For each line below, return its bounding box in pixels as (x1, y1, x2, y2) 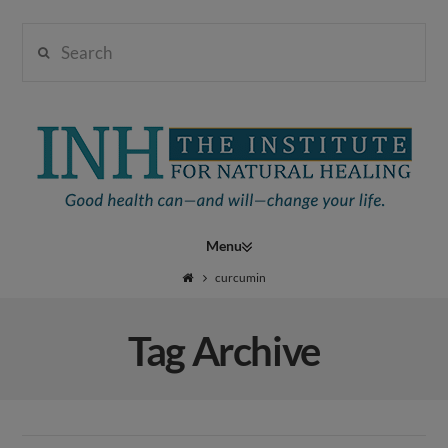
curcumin (214, 270, 266, 286)
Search (21, 26, 73, 48)
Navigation (250, 226, 364, 256)
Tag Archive (128, 326, 320, 376)
